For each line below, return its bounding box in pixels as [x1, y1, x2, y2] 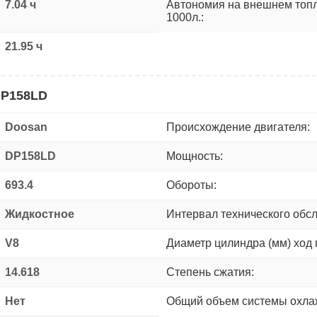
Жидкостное [5, 207, 74, 220]
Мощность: [166, 149, 223, 162]
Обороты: [166, 178, 217, 191]
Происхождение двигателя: [166, 120, 310, 133]
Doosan [5, 120, 47, 133]
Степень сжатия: [166, 265, 254, 278]
